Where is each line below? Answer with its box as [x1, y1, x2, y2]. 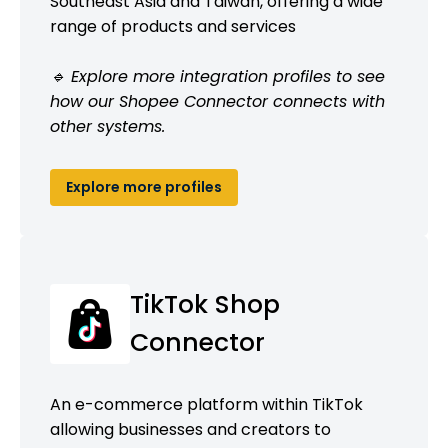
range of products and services [50, 14, 296, 38]
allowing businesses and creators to [50, 417, 331, 441]
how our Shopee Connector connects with [50, 89, 385, 113]
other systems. [50, 114, 165, 138]
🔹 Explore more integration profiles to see [50, 64, 385, 88]
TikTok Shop [130, 286, 280, 322]
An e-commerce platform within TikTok [50, 392, 363, 416]
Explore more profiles [66, 176, 222, 197]
